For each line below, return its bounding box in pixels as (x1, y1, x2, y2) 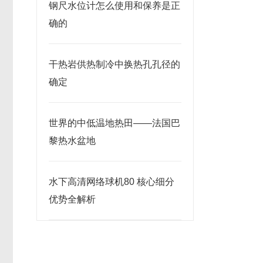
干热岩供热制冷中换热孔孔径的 (49, 59, 180, 69)
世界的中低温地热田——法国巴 (49, 118, 180, 128)
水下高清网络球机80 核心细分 (49, 177, 174, 187)
